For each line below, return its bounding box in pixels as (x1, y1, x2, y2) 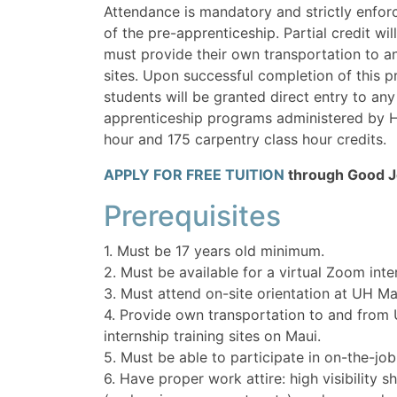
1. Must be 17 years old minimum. (104, 242, 324, 261)
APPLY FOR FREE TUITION (104, 166, 284, 184)
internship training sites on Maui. (104, 327, 321, 346)
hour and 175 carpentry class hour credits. (104, 130, 386, 149)
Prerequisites (104, 198, 281, 234)
